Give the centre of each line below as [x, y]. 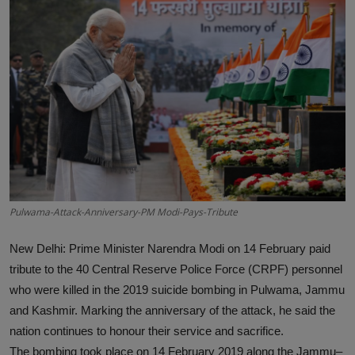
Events [32, 129]
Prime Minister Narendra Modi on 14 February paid [198, 249]
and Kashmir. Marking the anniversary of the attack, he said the [172, 311]
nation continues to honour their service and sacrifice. [147, 331]
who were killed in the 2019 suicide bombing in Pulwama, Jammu [177, 290]
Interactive [44, 12]
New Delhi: [38, 249]
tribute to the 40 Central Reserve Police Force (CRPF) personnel [176, 269]
